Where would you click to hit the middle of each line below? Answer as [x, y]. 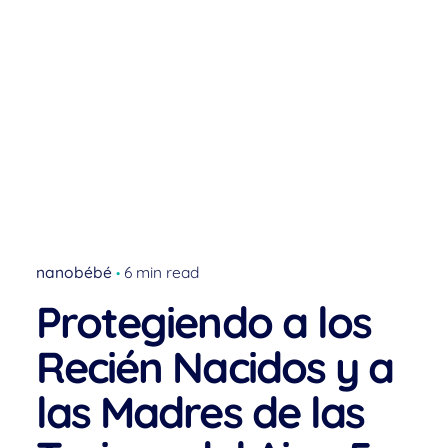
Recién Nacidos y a [215, 367]
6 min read [161, 272]
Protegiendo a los [203, 322]
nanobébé [74, 272]
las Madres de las [200, 412]
